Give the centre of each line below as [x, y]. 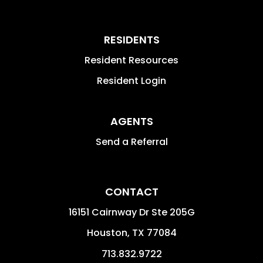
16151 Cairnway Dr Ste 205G [131, 212]
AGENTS [131, 121]
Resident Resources [131, 60]
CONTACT [131, 191]
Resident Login [131, 80]
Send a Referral [131, 141]
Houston [107, 232]
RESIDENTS [131, 39]
